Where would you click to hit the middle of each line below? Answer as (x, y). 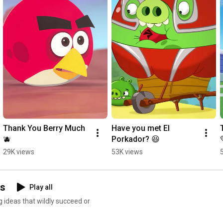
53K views (127, 152)
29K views (19, 152)
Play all (41, 187)
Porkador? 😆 (136, 139)
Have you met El (141, 128)
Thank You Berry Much (44, 128)
